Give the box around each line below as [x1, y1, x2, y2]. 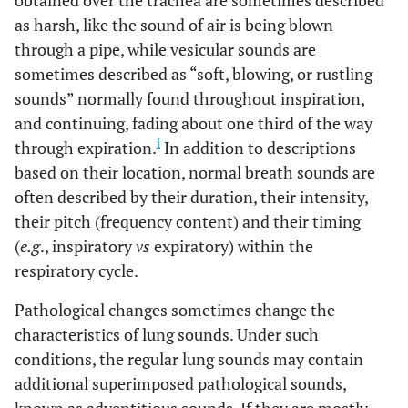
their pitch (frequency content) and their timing [15, 210, 361, 232]
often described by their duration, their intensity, [15, 186, 368, 208]
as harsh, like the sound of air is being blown [15, 14, 333, 36]
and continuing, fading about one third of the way [15, 112, 372, 134]
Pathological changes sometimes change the [15, 299, 335, 321]
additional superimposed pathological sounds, [15, 372, 346, 394]
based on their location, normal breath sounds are [15, 161, 375, 183]
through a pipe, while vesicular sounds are [15, 38, 316, 60]
